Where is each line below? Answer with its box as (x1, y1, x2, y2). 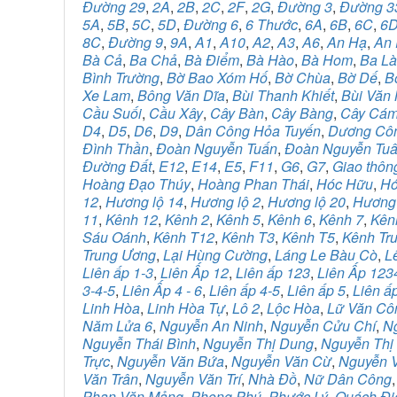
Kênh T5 (282, 227, 335, 247)
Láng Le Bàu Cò (275, 245, 378, 265)
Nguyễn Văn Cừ (231, 351, 331, 371)
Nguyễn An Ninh (160, 315, 263, 336)
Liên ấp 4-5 (209, 280, 280, 300)
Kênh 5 (216, 209, 261, 230)
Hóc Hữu (316, 174, 373, 194)
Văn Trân (82, 369, 138, 389)
